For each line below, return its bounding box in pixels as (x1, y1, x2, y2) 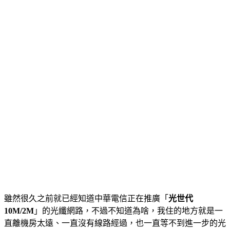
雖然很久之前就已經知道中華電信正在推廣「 (4, 194, 168, 203)
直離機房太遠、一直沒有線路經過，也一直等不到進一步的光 (4, 218, 226, 227)
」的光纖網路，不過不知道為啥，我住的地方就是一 (34, 206, 223, 215)
